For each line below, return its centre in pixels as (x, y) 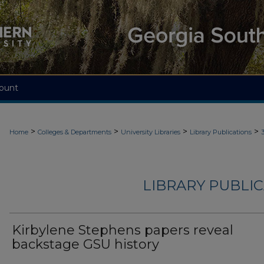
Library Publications (221, 132)
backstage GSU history (85, 245)
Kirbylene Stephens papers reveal (123, 230)
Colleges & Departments (75, 132)
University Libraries (151, 132)
